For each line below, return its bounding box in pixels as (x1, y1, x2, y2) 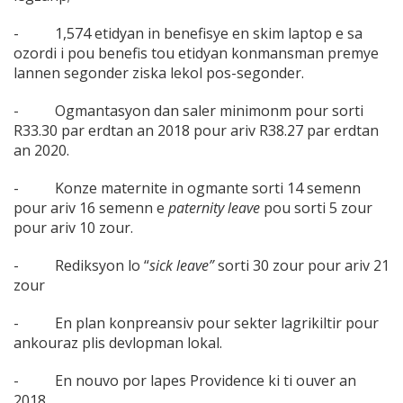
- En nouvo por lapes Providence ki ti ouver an (13, 371, 356, 391)
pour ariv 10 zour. (13, 218, 133, 238)
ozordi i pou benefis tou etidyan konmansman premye (13, 43, 379, 64)
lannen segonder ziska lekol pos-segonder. (13, 63, 304, 84)
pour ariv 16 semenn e (13, 198, 168, 219)
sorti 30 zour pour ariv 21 (214, 255, 390, 276)
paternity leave (168, 198, 260, 219)
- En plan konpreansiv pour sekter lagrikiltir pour (13, 313, 379, 334)
